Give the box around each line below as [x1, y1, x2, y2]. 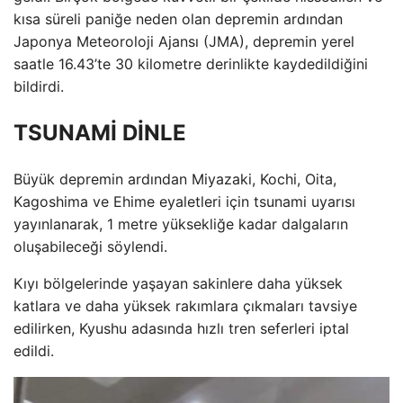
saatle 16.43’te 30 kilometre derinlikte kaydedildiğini [13, 55, 368, 73]
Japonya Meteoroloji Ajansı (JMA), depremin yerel [13, 32, 354, 50]
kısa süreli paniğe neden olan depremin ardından [13, 10, 343, 28]
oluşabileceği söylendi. [13, 237, 167, 255]
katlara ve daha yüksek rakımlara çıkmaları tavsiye [13, 296, 357, 315]
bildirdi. [13, 77, 64, 95]
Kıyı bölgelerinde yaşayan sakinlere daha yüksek [13, 273, 343, 292]
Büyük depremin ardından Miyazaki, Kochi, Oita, [13, 169, 336, 188]
